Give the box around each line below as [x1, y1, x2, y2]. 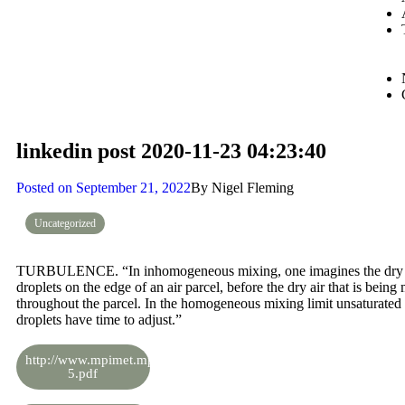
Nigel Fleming [208, 180, 294, 195]
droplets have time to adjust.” [16, 312, 182, 327]
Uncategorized [34, 217, 96, 230]
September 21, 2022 [76, 180, 191, 195]
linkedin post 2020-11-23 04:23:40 [16, 139, 326, 163]
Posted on [16, 180, 72, 195]
